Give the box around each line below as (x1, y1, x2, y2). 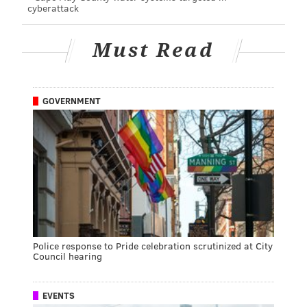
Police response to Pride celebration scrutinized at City (33, 238, 273, 252)
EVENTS (42, 288, 75, 302)
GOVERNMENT (42, 94, 101, 107)
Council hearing (33, 249, 102, 262)
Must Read (93, 39, 214, 62)
